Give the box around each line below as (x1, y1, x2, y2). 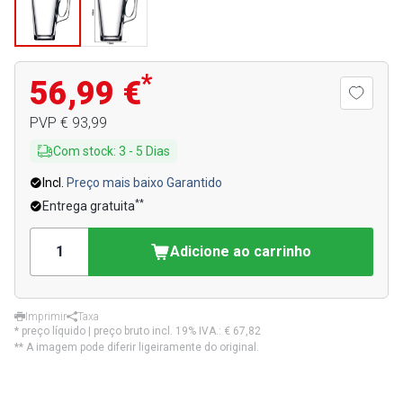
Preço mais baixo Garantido (67, 175, 222, 190)
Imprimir (25, 310, 67, 323)
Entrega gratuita (42, 199, 135, 213)
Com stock (53, 144, 113, 158)
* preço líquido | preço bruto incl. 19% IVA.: (14, 325, 224, 337)
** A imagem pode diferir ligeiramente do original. (14, 341, 259, 354)
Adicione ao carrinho (170, 243, 311, 260)
